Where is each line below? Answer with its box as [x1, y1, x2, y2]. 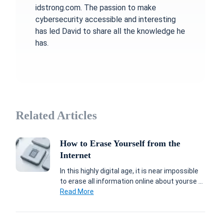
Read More [60, 188, 94, 195]
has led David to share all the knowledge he [35, 27, 185, 36]
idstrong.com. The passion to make [35, 3, 156, 12]
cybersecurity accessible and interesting [35, 15, 176, 24]
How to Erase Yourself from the [60, 138, 180, 148]
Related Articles [16, 109, 97, 122]
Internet [60, 150, 91, 160]
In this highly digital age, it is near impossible [60, 167, 198, 175]
